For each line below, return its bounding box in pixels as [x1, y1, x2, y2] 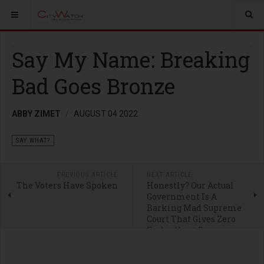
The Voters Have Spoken [16, 180, 118, 191]
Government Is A [146, 191, 217, 202]
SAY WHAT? [16, 137, 50, 144]
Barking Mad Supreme [146, 202, 242, 213]
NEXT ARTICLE [146, 171, 192, 179]
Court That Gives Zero [146, 213, 236, 225]
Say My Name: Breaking [12, 45, 250, 74]
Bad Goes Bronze [12, 72, 175, 100]
